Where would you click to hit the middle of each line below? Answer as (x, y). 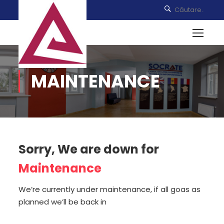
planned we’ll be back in (63, 202)
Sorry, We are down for (89, 149)
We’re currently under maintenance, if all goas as (110, 189)
